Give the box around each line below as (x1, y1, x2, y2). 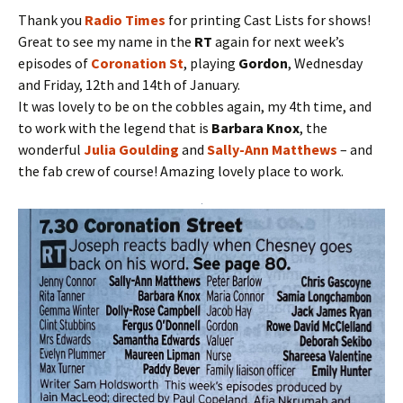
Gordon (238, 53, 288, 72)
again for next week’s (212, 31, 345, 50)
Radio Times (85, 10, 166, 29)
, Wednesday (288, 53, 363, 72)
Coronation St (91, 53, 184, 72)
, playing (184, 53, 238, 72)
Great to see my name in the (18, 31, 194, 50)
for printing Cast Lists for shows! (166, 10, 371, 29)
